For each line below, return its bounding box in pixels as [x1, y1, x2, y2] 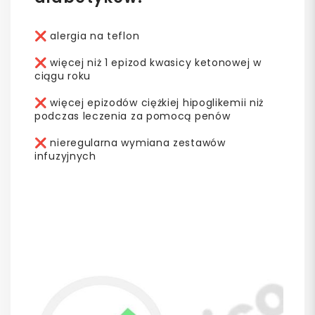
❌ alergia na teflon [34, 28, 140, 43]
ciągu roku [34, 68, 91, 83]
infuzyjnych [34, 148, 96, 163]
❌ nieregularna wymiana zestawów [34, 135, 226, 150]
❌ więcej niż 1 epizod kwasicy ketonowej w [34, 55, 262, 70]
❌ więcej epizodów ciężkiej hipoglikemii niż [34, 95, 264, 110]
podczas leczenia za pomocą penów [34, 108, 231, 123]
